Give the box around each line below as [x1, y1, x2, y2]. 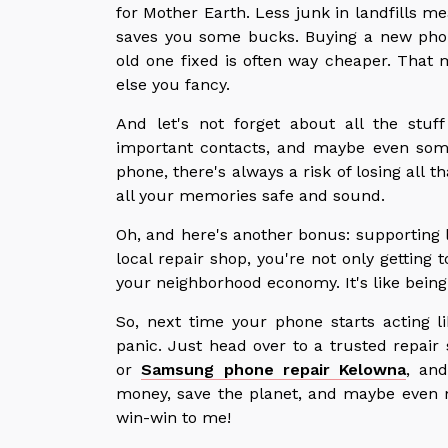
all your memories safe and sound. [116, 185, 385, 205]
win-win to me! [116, 407, 231, 427]
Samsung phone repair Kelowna [141, 359, 407, 379]
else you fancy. [116, 74, 230, 94]
